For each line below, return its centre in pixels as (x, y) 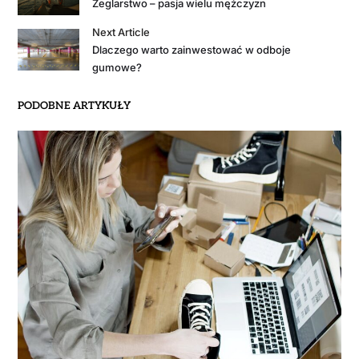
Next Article (121, 32)
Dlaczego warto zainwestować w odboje (192, 49)
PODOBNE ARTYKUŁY (74, 105)
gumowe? (117, 67)
